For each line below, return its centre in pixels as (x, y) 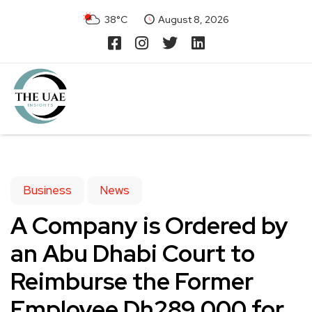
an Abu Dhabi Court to (133, 253)
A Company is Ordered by (149, 225)
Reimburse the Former (132, 281)
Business (47, 190)
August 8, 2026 (193, 19)
